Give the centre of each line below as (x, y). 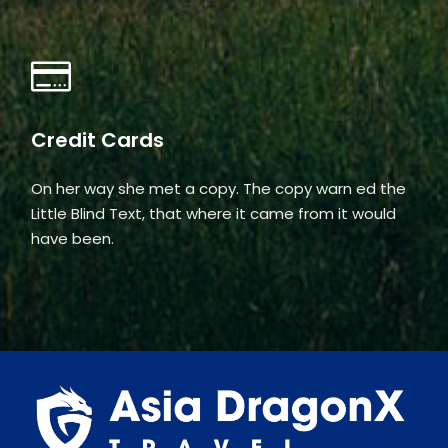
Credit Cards (97, 139)
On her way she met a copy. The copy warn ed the (218, 188)
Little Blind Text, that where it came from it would (213, 213)
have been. (72, 238)
